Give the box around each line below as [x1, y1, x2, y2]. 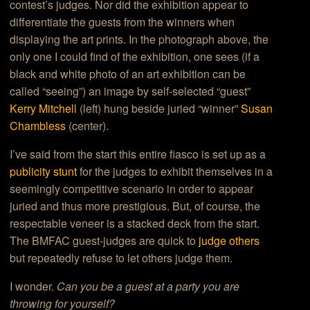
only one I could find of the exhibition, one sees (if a [10, 48, 260, 65]
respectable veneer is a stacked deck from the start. [10, 215, 260, 232]
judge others [199, 232, 260, 249]
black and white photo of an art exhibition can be [10, 66, 246, 82]
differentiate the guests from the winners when [10, 14, 235, 30]
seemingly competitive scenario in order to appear [10, 181, 254, 197]
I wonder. [10, 278, 57, 295]
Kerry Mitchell [10, 100, 77, 117]
